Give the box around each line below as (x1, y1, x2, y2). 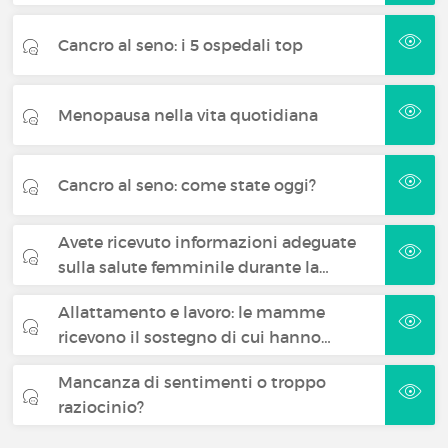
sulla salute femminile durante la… (58, 257, 330, 277)
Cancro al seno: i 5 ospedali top (58, 34, 304, 55)
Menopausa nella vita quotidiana (58, 104, 319, 125)
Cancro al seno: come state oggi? (58, 174, 317, 195)
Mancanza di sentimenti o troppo (58, 372, 327, 392)
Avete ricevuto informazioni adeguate (58, 232, 357, 252)
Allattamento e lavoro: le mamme (58, 302, 326, 322)
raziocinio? (58, 397, 145, 417)
